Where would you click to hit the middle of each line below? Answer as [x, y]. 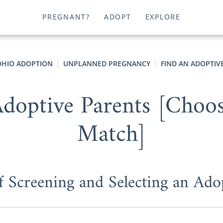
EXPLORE [163, 17]
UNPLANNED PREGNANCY [107, 63]
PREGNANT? [66, 17]
